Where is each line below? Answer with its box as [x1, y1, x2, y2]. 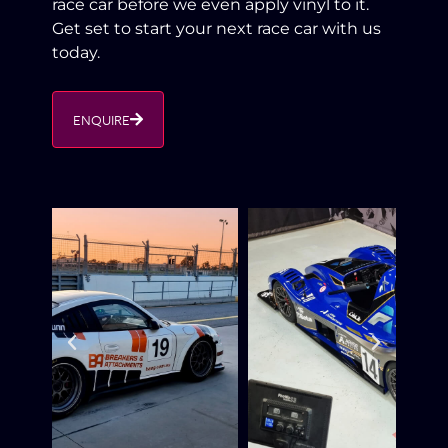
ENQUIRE [73, 108, 131, 130]
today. [52, 42, 101, 62]
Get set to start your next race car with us [52, 18, 382, 38]
